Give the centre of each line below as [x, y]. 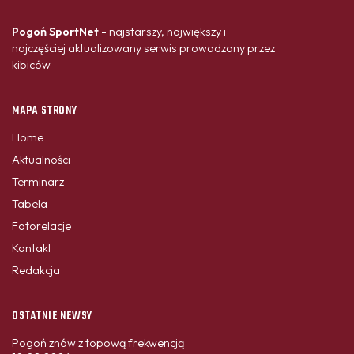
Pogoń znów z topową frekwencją [98, 343]
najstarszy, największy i [168, 31]
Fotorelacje [41, 226]
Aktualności [41, 159]
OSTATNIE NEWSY [53, 316]
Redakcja [36, 270]
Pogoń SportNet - [60, 31]
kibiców [31, 64]
